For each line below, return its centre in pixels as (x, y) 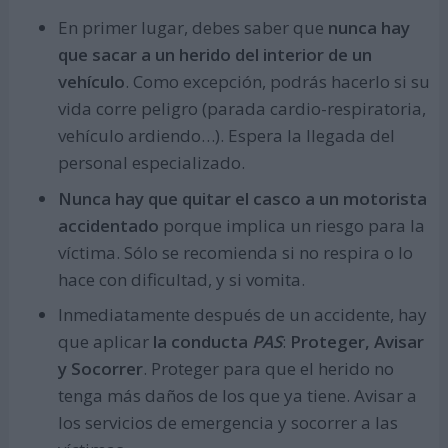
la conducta (202, 342)
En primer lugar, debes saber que (192, 28)
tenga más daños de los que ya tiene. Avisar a (237, 396)
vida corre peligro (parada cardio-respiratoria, (241, 109)
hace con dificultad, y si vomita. (181, 279)
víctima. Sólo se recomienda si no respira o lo (235, 252)
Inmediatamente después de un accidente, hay (242, 315)
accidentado (108, 225)
